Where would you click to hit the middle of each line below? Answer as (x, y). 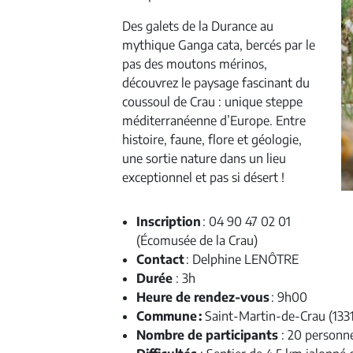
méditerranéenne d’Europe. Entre (214, 121)
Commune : (169, 316)
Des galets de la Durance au (198, 26)
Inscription (169, 221)
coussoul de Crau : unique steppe (212, 102)
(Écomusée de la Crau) (197, 240)
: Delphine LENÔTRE (242, 259)
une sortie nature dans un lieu (204, 158)
